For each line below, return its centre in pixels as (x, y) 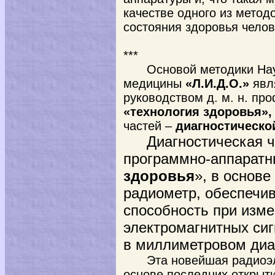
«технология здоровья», (198, 112)
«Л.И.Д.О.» (217, 83)
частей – (149, 126)
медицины (154, 83)
